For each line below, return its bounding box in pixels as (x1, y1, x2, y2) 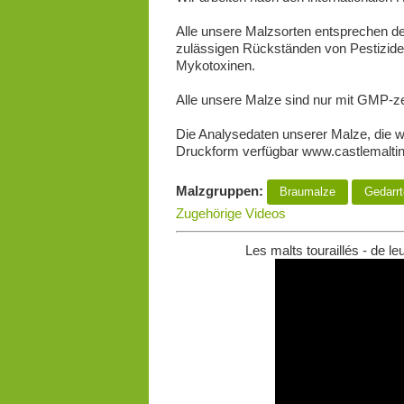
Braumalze (275, 185, 339, 199)
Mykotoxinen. (175, 58, 255, 74)
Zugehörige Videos (175, 206, 286, 222)
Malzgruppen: (175, 183, 267, 199)
